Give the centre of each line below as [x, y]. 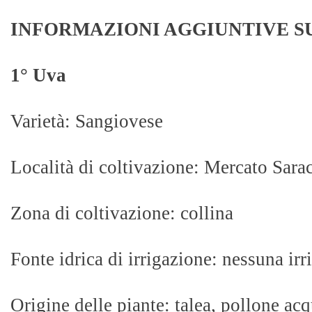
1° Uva [38, 75]
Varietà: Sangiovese [87, 121]
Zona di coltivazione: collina [122, 213]
